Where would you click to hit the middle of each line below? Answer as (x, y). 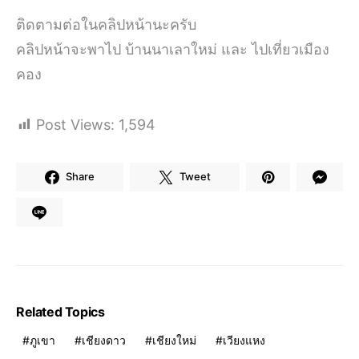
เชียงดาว (104, 340)
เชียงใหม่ (174, 340)
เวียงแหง (244, 340)
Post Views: (75, 124)
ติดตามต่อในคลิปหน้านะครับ (106, 24)
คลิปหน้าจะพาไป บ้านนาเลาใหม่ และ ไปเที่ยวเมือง (173, 49)
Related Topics (61, 311)
